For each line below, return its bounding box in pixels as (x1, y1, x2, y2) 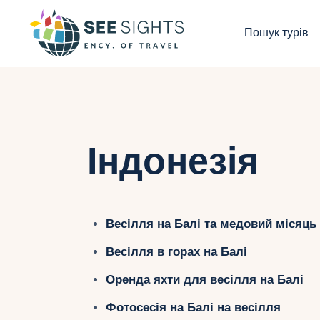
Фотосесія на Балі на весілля (105, 300, 281, 314)
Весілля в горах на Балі (105, 244, 247, 259)
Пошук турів (244, 26, 309, 40)
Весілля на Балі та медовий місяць (105, 216, 316, 231)
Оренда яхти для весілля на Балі (105, 272, 304, 286)
